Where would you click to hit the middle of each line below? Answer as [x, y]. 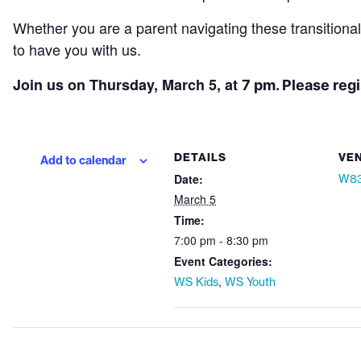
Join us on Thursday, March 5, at [127, 85]
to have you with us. [77, 49]
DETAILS [200, 157]
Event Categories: [223, 261]
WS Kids [196, 282]
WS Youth [250, 282]
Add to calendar [83, 160]
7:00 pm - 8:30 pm [221, 240]
